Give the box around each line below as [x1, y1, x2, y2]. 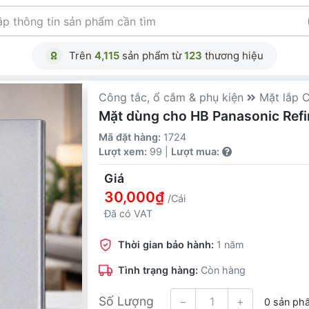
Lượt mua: [171, 146, 223, 157]
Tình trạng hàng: [118, 264, 201, 276]
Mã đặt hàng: [99, 131, 164, 143]
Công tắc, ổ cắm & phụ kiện [99, 90, 248, 104]
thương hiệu [202, 49, 263, 62]
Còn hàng [201, 264, 246, 276]
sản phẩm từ [119, 49, 184, 62]
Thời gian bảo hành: [118, 239, 217, 250]
